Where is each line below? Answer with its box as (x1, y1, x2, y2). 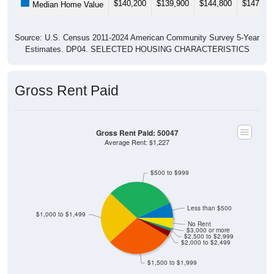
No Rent (188, 220, 212, 228)
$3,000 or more (187, 226, 231, 234)
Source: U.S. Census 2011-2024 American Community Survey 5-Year (15, 32, 259, 42)
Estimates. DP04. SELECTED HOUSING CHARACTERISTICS (24, 44, 250, 54)
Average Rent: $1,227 (105, 137, 169, 147)
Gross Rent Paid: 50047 (95, 127, 179, 138)
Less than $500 (187, 204, 232, 212)
